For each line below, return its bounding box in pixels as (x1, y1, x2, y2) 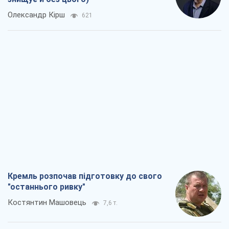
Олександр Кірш (8, 10, 65, 20)
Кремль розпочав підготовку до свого (8, 171, 162, 181)
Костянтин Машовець (8, 198, 86, 208)
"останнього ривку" (8, 182, 85, 192)
